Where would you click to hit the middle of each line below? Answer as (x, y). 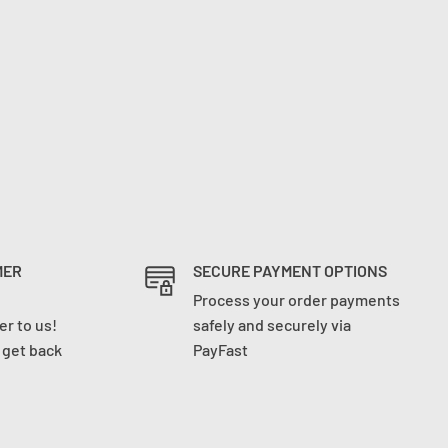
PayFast (220, 350)
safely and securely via (271, 325)
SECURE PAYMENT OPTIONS (289, 271)
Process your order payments (296, 300)
